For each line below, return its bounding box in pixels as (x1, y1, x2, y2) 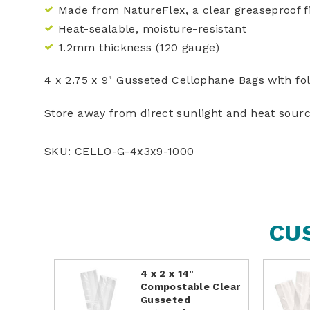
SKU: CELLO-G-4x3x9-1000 (44, 144, 194, 158)
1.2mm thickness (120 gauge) (58, 40, 219, 54)
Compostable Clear (140, 280, 241, 292)
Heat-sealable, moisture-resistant (58, 21, 247, 35)
